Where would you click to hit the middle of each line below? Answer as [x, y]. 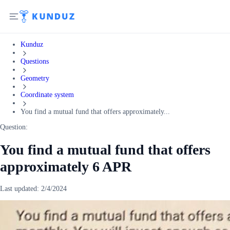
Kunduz [32, 44]
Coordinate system [47, 95]
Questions [35, 61]
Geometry [35, 78]
